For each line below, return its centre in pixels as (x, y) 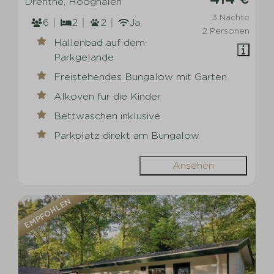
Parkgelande (84, 57)
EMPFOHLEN (48, 213)
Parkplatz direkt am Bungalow (127, 136)
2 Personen (225, 31)
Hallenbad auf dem (100, 43)
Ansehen (193, 166)
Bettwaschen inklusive (107, 116)
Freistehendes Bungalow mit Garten (141, 77)
